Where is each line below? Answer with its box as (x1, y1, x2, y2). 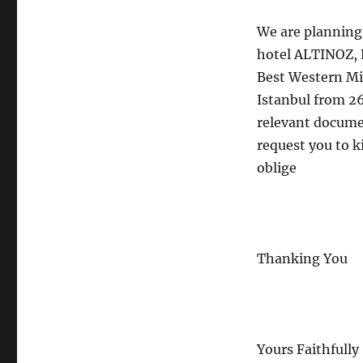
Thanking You (256, 250, 348, 267)
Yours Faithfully (256, 341, 359, 357)
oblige (256, 160, 297, 176)
